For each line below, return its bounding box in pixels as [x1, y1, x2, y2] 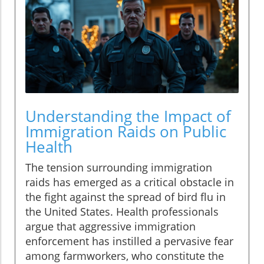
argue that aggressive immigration [25, 219, 196, 234]
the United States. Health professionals [25, 204, 219, 219]
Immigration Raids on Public [25, 121, 226, 143]
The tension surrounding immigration [25, 160, 212, 175]
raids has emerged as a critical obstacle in [25, 175, 234, 190]
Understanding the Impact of [25, 105, 231, 127]
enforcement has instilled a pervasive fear [25, 234, 233, 249]
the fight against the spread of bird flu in [25, 190, 226, 204]
